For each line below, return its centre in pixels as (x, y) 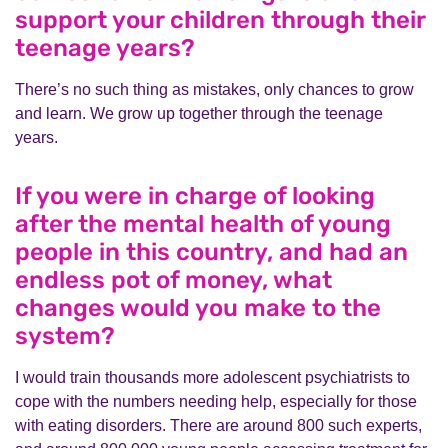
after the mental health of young (203, 224)
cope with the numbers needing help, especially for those (216, 401)
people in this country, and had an (211, 252)
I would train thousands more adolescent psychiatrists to (212, 377)
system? (65, 336)
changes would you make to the (198, 308)
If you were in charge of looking (195, 196)
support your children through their (220, 20)
